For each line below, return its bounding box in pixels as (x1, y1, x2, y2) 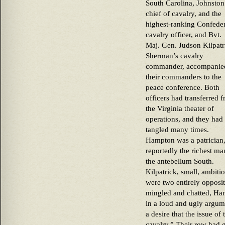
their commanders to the (146, 73, 221, 81)
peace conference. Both (146, 83, 219, 92)
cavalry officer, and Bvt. (146, 31, 221, 39)
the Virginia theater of (146, 104, 214, 113)
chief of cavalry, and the (146, 10, 221, 18)
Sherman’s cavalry (146, 52, 203, 60)
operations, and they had (146, 115, 223, 124)
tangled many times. (146, 126, 209, 134)
